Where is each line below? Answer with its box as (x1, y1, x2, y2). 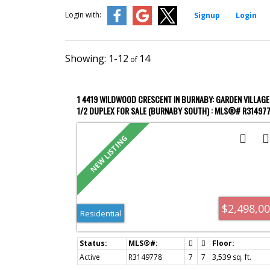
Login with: (64, 9, 101, 20)
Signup (193, 10, 220, 21)
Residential (80, 208, 121, 219)
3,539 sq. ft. (212, 252, 251, 262)
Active (79, 252, 100, 262)
